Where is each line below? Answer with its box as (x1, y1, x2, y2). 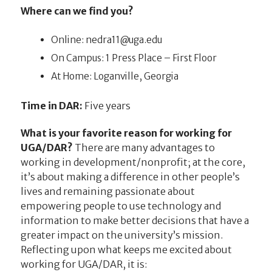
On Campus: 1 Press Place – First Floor (50, 52, 217, 64)
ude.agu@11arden (85, 33, 162, 46)
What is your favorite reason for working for (20, 127, 232, 140)
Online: (50, 33, 86, 46)
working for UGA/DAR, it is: (20, 258, 147, 271)
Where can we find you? (20, 5, 134, 18)
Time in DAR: (20, 99, 84, 112)
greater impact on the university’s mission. (20, 229, 223, 242)
